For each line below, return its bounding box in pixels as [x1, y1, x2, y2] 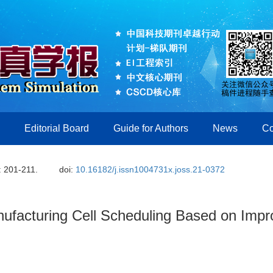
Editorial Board [24, 123, 89, 133]
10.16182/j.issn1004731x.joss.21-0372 [76, 165, 225, 174]
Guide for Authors [113, 123, 188, 133]
